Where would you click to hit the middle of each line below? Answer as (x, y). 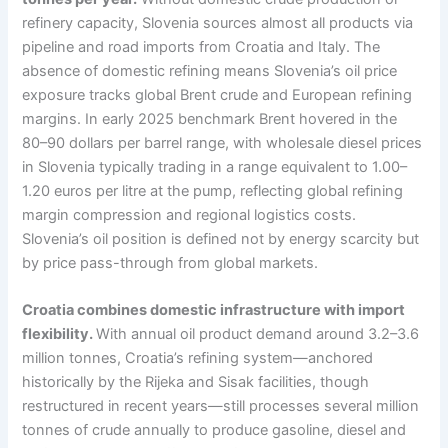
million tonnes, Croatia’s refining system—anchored (198, 358)
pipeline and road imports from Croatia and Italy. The (201, 47)
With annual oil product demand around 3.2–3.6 (258, 334)
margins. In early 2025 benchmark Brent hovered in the (210, 119)
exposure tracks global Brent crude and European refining (217, 95)
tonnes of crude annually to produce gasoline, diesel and (214, 430)
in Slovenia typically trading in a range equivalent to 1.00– (215, 167)
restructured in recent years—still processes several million (221, 406)
